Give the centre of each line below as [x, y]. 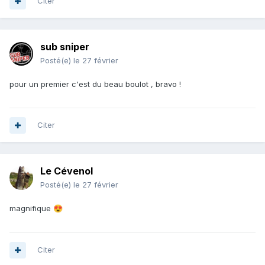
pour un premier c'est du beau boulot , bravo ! [95, 84]
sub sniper [65, 47]
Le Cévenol [67, 171]
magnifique [31, 209]
